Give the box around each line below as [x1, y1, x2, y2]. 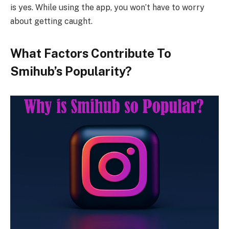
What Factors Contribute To [10, 46, 171, 61]
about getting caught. [10, 16, 93, 26]
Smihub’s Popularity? [10, 64, 132, 79]
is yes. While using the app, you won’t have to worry [10, 2, 204, 12]
